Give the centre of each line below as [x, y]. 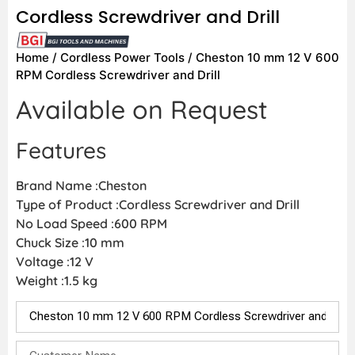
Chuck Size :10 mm [70, 242]
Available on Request [142, 109]
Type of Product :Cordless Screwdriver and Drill [158, 204]
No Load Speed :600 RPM [92, 223]
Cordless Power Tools [122, 57]
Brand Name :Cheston [81, 185]
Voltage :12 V [55, 261]
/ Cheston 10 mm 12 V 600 [262, 57]
